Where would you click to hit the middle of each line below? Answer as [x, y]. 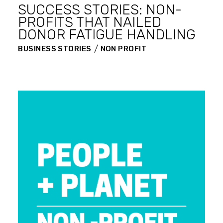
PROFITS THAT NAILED [90, 22]
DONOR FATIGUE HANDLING [107, 35]
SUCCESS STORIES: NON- [100, 10]
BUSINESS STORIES [55, 49]
